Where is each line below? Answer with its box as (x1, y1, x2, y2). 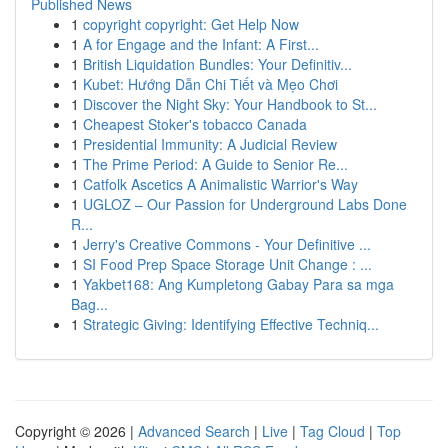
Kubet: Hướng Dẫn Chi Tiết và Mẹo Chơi (83, 74, 338, 94)
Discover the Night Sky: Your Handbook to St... (83, 94, 377, 114)
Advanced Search (138, 421, 250, 441)
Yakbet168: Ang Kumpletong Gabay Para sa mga (83, 274, 394, 294)
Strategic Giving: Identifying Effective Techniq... (83, 314, 379, 334)
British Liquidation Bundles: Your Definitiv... (83, 54, 352, 74)
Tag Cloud (300, 421, 365, 441)
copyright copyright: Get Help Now (83, 14, 299, 34)
